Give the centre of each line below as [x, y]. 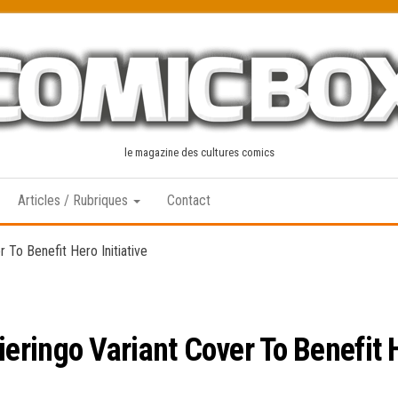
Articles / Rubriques [75, 200]
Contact [189, 200]
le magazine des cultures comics [199, 152]
